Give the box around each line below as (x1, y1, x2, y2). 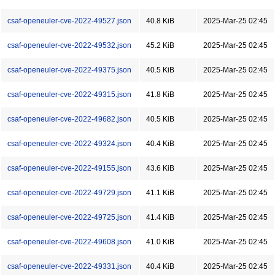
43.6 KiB (146, 164, 174, 172)
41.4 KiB (146, 213, 174, 222)
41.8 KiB (146, 90, 174, 99)
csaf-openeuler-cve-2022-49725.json (7, 213, 131, 222)
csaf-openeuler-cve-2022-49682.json (7, 115, 131, 123)
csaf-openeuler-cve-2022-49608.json (7, 238, 131, 246)
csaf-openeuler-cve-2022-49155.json (7, 164, 131, 172)
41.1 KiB (146, 188, 174, 197)
